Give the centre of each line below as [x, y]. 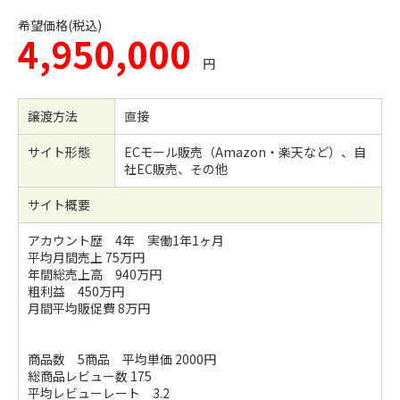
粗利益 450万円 [76, 291]
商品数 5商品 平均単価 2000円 [122, 359]
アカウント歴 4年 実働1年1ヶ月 [126, 240]
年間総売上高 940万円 [95, 274]
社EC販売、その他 [176, 169]
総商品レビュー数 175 [90, 376]
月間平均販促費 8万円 [89, 308]
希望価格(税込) [60, 25]
